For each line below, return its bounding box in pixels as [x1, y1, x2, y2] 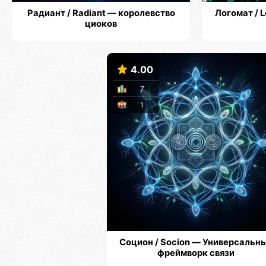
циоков [85, 18, 117, 30]
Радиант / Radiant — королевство [27, 8, 175, 19]
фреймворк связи [157, 247, 235, 258]
